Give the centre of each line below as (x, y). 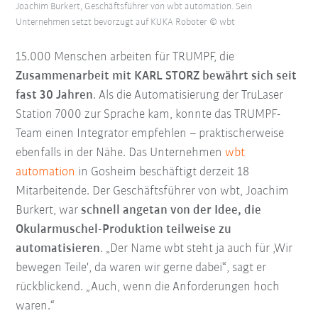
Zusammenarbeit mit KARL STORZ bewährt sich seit (157, 77)
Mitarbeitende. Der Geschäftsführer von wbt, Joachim (153, 192)
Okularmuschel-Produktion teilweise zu (124, 230)
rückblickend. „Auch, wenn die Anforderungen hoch (148, 287)
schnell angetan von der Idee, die (171, 211)
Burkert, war (49, 211)
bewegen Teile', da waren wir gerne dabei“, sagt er (141, 268)
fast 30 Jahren (55, 96)
